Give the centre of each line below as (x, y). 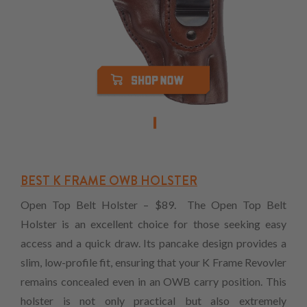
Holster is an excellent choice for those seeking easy (153, 224)
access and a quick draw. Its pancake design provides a (153, 243)
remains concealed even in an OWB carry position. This (153, 282)
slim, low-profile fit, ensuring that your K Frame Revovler (153, 262)
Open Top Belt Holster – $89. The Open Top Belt (153, 205)
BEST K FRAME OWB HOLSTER (109, 181)
